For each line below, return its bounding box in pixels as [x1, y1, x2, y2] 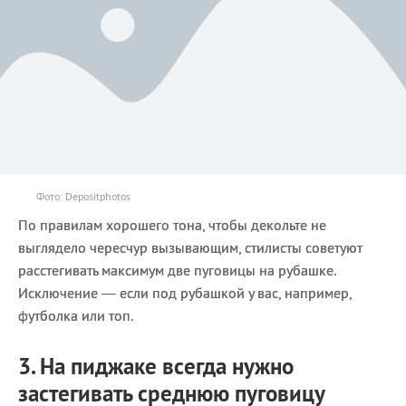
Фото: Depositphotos [36, 189, 130, 204]
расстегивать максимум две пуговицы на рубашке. [18, 261, 335, 280]
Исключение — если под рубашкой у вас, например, [18, 284, 352, 303]
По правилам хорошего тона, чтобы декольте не [18, 216, 326, 235]
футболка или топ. [18, 306, 133, 325]
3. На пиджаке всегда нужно [18, 352, 294, 382]
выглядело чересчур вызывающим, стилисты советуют [18, 238, 362, 257]
